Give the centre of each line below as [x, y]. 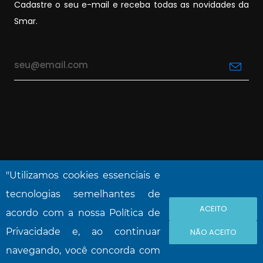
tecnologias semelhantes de [83, 194]
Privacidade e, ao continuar [83, 232]
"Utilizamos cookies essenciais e [83, 175]
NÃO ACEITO [213, 232]
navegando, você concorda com [83, 250]
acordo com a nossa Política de [83, 213]
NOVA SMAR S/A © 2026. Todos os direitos [131, 210]
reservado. [131, 220]
